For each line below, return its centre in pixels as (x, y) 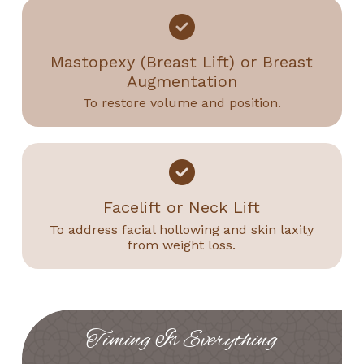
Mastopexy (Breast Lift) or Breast (182, 61)
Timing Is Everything (182, 341)
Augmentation (182, 81)
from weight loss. (182, 245)
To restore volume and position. (182, 103)
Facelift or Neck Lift (182, 208)
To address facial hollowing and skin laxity (182, 230)
